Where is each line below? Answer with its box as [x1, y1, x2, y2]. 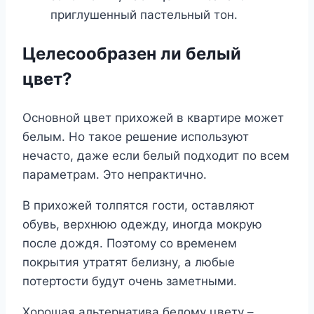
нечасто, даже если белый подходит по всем [22, 149, 289, 163]
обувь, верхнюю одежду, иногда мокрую [22, 217, 262, 232]
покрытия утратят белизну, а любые [22, 255, 235, 270]
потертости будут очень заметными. [22, 274, 237, 289]
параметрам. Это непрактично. [22, 168, 207, 182]
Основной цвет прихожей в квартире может [22, 111, 284, 125]
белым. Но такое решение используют [22, 130, 249, 144]
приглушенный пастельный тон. [50, 8, 238, 22]
